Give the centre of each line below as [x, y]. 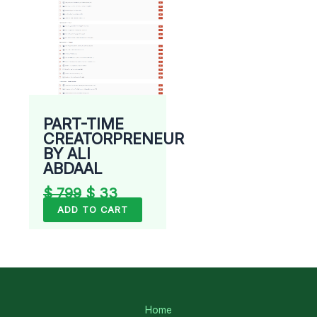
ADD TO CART [93, 210]
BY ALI [67, 154]
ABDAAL [73, 169]
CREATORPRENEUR [114, 139]
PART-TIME [84, 124]
